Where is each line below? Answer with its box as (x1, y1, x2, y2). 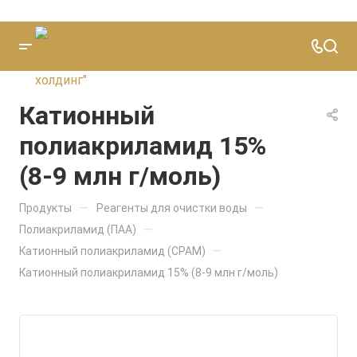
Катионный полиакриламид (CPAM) (19, 245, 206, 257)
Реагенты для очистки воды (96, 202, 247, 214)
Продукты (19, 202, 72, 214)
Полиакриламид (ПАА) (19, 223, 136, 236)
